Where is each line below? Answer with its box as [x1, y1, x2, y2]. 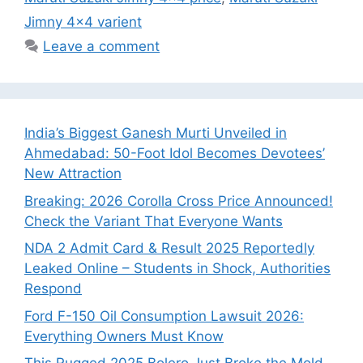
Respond [24, 280, 82, 297]
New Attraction [24, 165, 122, 182]
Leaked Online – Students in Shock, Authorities [24, 260, 331, 277]
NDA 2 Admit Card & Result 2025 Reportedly [24, 240, 314, 257]
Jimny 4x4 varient [24, 14, 142, 31]
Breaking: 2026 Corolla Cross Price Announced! [24, 192, 333, 209]
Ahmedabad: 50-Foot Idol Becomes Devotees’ [24, 145, 325, 162]
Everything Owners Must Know [24, 327, 224, 344]
